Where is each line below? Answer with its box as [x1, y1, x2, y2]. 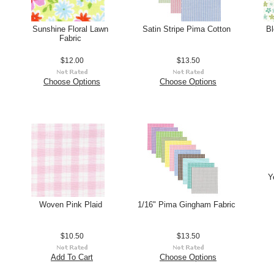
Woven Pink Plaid [39, 200, 102, 209]
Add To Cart [51, 253, 93, 262]
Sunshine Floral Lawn [32, 24, 108, 34]
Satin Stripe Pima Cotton [143, 24, 231, 34]
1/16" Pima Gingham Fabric [138, 200, 235, 209]
